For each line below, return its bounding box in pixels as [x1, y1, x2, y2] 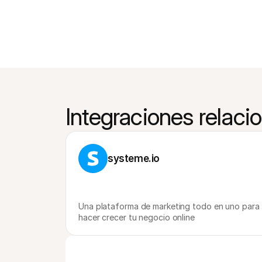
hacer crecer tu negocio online [78, 212, 195, 222]
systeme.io [108, 153, 160, 164]
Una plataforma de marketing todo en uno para [78, 201, 260, 211]
